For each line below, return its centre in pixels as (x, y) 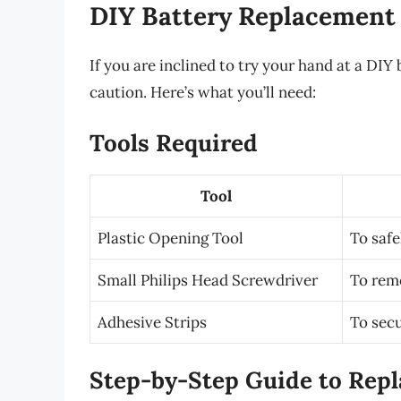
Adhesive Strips (152, 322)
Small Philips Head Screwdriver (208, 280)
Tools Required (174, 142)
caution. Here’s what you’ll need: (203, 93)
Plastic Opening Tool (171, 238)
